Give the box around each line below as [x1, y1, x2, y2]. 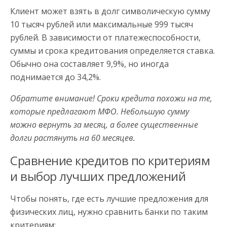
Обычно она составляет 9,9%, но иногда [10, 58, 169, 70]
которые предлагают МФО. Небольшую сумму [10, 106, 189, 118]
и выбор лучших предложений [10, 168, 186, 185]
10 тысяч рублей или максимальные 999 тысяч [10, 19, 193, 30]
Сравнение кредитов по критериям [10, 152, 210, 169]
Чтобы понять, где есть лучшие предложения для [10, 193, 208, 205]
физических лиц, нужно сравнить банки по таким [10, 206, 208, 218]
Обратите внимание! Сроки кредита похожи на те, [10, 93, 212, 104]
